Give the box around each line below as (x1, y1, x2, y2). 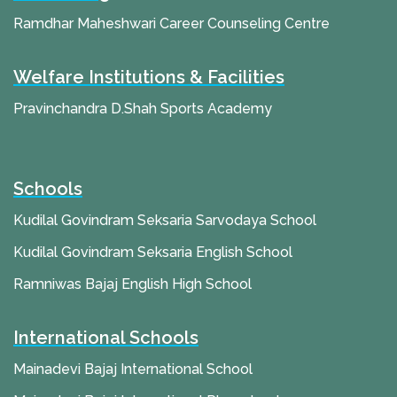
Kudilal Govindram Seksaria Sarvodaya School (13, 212, 316, 230)
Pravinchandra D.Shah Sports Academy (13, 100, 272, 118)
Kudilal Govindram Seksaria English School (13, 244, 292, 261)
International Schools (13, 327, 198, 349)
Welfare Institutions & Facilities (13, 66, 284, 89)
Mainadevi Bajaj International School (13, 361, 253, 378)
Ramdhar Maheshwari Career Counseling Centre (13, 15, 330, 33)
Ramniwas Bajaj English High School (13, 276, 252, 293)
